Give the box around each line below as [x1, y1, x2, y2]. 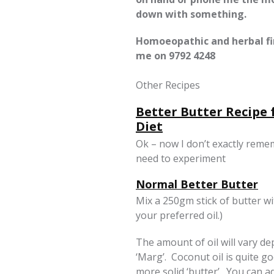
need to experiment [136, 152, 226, 165]
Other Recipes [136, 78, 200, 92]
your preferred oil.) [136, 209, 223, 222]
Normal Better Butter [136, 177, 258, 191]
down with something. [136, 7, 246, 21]
